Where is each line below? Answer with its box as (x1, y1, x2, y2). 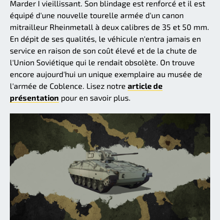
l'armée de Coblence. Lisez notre (10, 81, 128, 91)
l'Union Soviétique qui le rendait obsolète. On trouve (10, 57, 195, 67)
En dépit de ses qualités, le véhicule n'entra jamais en (10, 34, 201, 44)
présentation (10, 93, 59, 103)
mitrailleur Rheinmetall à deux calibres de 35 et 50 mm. (10, 22, 209, 32)
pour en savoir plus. (59, 93, 131, 103)
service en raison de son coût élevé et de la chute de (10, 46, 197, 55)
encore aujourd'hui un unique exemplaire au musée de (10, 69, 202, 79)
